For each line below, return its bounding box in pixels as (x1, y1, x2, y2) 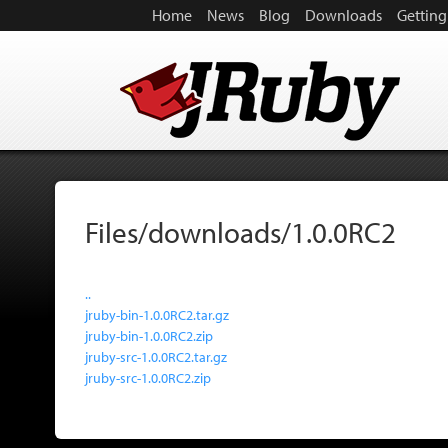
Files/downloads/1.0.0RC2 (85, 214, 396, 250)
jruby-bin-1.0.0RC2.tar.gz (85, 304, 229, 324)
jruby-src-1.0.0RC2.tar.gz (85, 346, 227, 366)
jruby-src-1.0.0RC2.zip (85, 367, 211, 387)
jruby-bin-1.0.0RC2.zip (85, 325, 213, 345)
